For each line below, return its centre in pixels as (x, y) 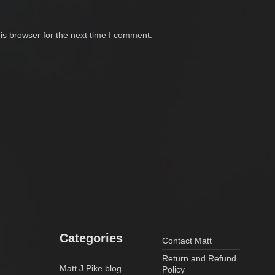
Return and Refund (199, 258)
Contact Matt (187, 240)
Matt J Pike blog (91, 268)
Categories (91, 238)
